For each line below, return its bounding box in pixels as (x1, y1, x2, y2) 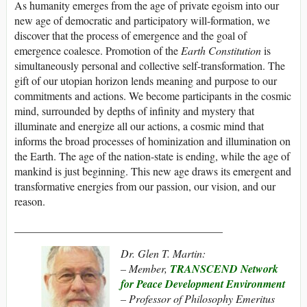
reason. (14, 193, 45, 208)
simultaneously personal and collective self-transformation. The (14, 58, 285, 73)
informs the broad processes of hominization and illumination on (14, 133, 291, 148)
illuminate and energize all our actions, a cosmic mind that (14, 118, 264, 133)
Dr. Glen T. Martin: (121, 245, 206, 260)
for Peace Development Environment (121, 275, 285, 291)
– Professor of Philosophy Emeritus (121, 291, 275, 306)
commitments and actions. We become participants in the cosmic (14, 88, 291, 103)
